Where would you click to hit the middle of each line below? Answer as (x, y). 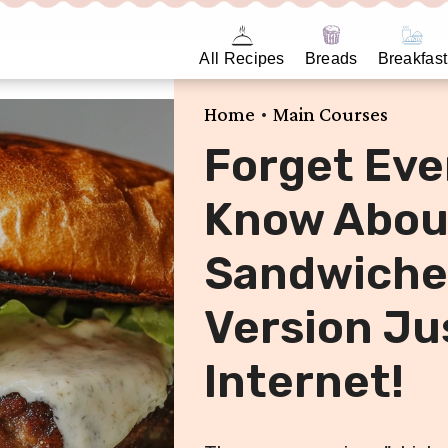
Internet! (304, 382)
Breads (331, 58)
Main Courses (330, 114)
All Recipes (242, 58)
